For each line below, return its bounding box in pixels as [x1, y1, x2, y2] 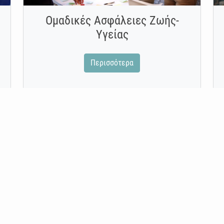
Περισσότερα [90, 58, 133, 68]
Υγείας [95, 27, 128, 42]
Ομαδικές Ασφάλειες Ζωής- [45, 13, 179, 28]
